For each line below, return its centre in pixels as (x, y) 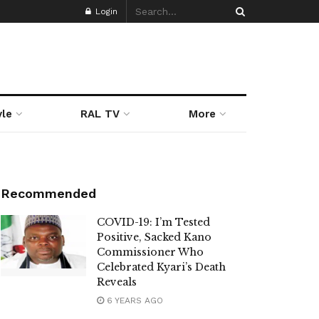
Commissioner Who (150, 252)
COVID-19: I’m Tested (153, 222)
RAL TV (100, 114)
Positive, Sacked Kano (154, 237)
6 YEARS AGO (134, 300)
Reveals (117, 282)
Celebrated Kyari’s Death (161, 267)
